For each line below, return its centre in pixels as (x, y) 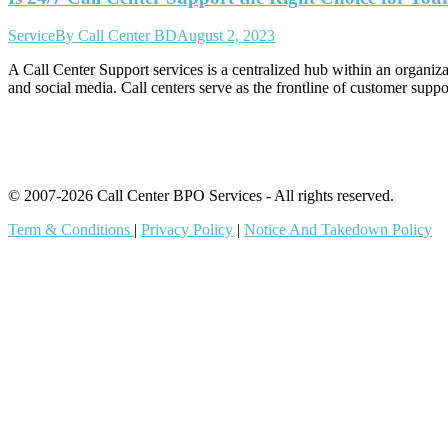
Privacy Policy (187, 230)
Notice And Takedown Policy (338, 230)
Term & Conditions (71, 230)
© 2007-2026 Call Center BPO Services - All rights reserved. (201, 196)
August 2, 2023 (226, 36)
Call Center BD (127, 36)
